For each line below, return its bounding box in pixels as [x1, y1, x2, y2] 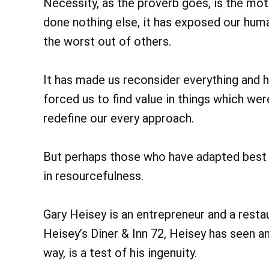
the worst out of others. [43, 34, 171, 49]
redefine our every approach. [43, 111, 194, 126]
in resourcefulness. [43, 169, 144, 184]
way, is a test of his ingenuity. [43, 246, 197, 261]
